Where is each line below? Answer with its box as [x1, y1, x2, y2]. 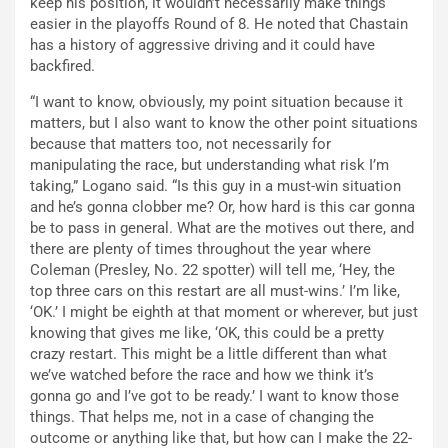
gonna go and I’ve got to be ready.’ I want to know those [30, 386, 399, 405]
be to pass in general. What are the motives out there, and [30, 218, 414, 237]
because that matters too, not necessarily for [30, 134, 331, 153]
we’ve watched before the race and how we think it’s [30, 365, 374, 384]
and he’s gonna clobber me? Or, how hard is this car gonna [30, 197, 415, 216]
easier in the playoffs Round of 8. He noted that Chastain [30, 14, 408, 33]
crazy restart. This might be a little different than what [30, 344, 387, 363]
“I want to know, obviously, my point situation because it [30, 92, 403, 111]
